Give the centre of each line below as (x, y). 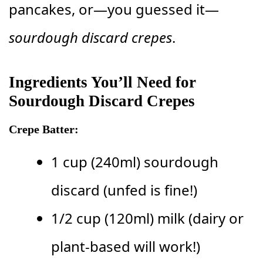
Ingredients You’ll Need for (102, 82)
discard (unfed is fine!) (124, 190)
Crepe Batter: (44, 129)
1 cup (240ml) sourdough (135, 161)
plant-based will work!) (126, 246)
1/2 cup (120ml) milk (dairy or (147, 218)
